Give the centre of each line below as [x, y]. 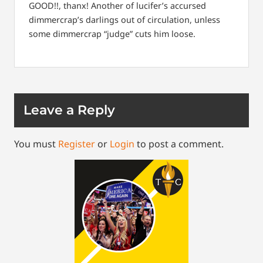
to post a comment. [179, 144]
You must [36, 144]
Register [77, 144]
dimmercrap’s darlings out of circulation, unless [124, 19]
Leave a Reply [69, 110]
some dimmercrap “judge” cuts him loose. [112, 33]
